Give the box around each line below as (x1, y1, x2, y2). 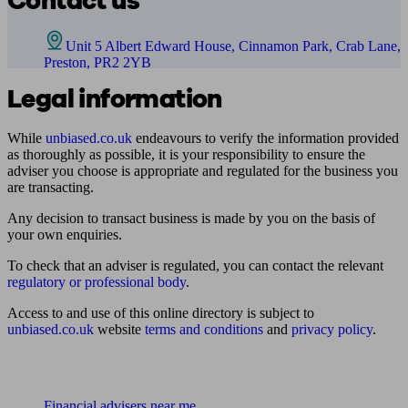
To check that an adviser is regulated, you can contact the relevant (7, 258, 383, 273)
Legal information (7, 82, 222, 117)
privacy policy (291, 321, 372, 337)
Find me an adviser (7, 361, 143, 379)
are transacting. (7, 179, 94, 195)
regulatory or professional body (7, 274, 186, 290)
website (94, 321, 145, 337)
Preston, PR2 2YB (44, 55, 151, 70)
